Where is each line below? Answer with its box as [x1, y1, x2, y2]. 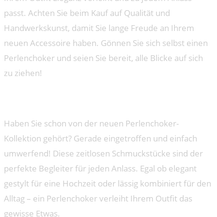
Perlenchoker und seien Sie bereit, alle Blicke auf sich [4, 52, 203, 63]
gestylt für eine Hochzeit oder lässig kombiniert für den [4, 178, 211, 189]
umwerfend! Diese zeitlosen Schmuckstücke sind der [4, 148, 203, 159]
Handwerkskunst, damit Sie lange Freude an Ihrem [4, 22, 194, 33]
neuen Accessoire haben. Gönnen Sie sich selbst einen [4, 37, 208, 48]
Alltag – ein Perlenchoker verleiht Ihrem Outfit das [4, 193, 192, 204]
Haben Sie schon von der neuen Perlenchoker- [4, 118, 179, 129]
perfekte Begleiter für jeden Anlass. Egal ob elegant [4, 163, 197, 174]
